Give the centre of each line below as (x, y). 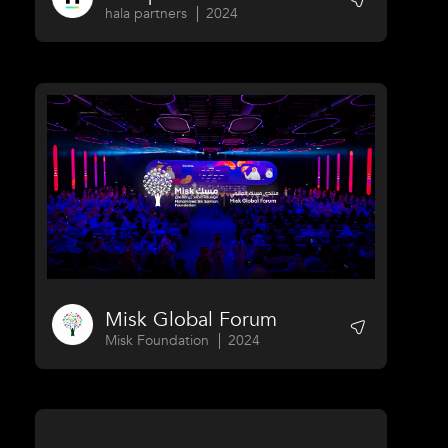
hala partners (146, 13)
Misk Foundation (157, 340)
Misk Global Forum (191, 319)
